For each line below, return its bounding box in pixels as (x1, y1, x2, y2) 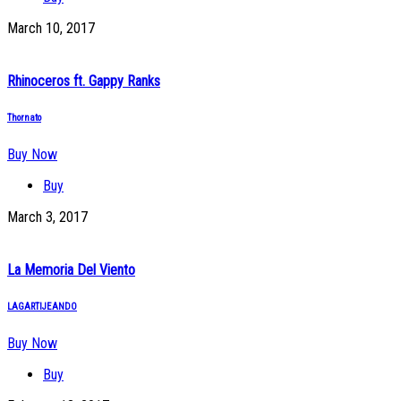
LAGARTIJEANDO (7, 301, 77, 313)
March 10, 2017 (7, 19, 95, 37)
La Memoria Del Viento (7, 261, 135, 279)
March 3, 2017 (7, 209, 88, 226)
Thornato (7, 112, 41, 124)
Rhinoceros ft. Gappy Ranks (7, 73, 160, 90)
